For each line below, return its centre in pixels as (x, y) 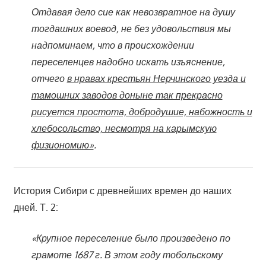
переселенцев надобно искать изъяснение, (128, 61)
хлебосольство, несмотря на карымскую (124, 128)
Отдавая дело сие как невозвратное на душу (133, 12)
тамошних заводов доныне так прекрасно (127, 95)
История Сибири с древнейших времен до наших (122, 190)
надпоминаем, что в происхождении (113, 45)
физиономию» (62, 145)
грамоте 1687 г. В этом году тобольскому (127, 254)
